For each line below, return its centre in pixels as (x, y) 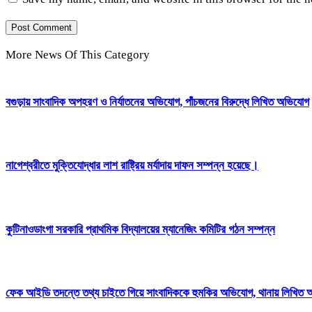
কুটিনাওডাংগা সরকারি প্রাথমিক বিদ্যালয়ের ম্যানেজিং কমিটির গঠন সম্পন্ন (140, 229)
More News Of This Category (78, 54)
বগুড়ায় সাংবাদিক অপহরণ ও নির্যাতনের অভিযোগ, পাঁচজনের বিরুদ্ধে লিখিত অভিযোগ (157, 102)
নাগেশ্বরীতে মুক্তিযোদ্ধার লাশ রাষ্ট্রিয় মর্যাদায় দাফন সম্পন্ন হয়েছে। (132, 166)
